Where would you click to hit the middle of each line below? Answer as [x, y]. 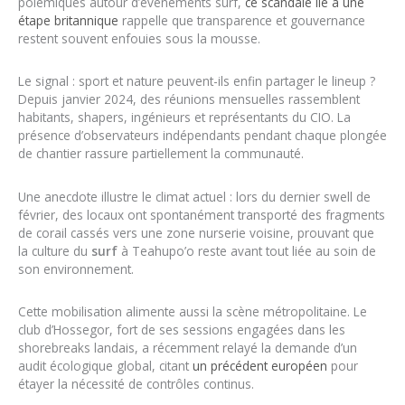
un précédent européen [260, 366]
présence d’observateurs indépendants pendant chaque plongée [202, 136]
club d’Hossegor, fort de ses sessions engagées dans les [182, 330]
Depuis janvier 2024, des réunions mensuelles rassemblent [189, 99]
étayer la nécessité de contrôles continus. [136, 384]
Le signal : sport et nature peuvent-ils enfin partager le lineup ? [197, 81]
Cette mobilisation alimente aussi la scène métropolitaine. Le [193, 312]
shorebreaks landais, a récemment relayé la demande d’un [188, 348]
